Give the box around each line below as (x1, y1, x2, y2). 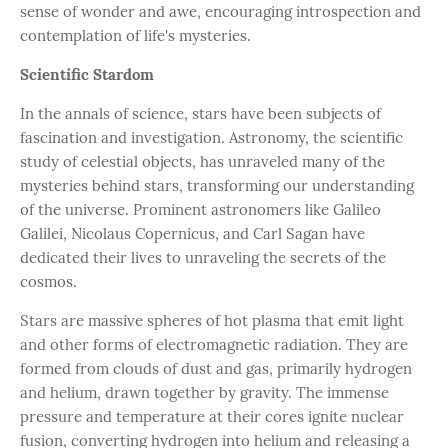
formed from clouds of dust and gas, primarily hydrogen (20, 359, 412, 378)
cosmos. (20, 272, 77, 291)
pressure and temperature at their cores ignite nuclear (20, 407, 404, 426)
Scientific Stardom (20, 65, 154, 84)
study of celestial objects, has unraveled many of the (20, 152, 385, 171)
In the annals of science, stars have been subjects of (20, 104, 381, 123)
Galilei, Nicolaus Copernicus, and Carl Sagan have (20, 224, 365, 243)
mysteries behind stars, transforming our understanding (20, 176, 414, 195)
